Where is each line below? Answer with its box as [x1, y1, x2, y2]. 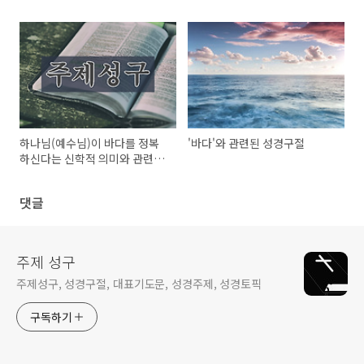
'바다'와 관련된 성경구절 [188, 135, 305, 152]
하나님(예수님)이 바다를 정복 [19, 135, 159, 152]
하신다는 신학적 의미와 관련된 [19, 150, 164, 167]
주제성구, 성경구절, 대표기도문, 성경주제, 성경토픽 [16, 275, 262, 292]
